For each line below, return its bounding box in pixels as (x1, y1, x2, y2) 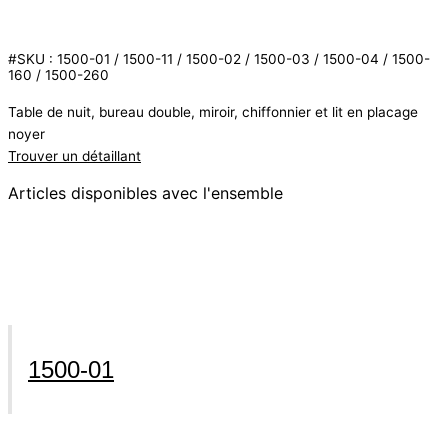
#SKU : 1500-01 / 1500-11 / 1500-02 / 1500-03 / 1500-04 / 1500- (8, 50, 430, 67)
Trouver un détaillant (8, 148, 141, 165)
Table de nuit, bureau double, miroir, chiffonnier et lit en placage (8, 104, 418, 121)
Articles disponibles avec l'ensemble (8, 183, 283, 204)
